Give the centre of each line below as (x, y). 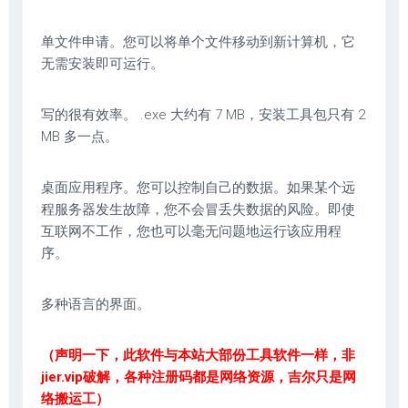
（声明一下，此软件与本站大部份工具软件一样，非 (198, 355)
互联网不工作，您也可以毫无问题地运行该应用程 (191, 231)
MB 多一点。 (80, 137)
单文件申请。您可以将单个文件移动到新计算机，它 (198, 42)
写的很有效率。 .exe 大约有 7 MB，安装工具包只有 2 (203, 115)
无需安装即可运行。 (102, 64)
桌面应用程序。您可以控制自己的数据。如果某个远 (198, 188)
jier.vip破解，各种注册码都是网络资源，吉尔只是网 (199, 377)
